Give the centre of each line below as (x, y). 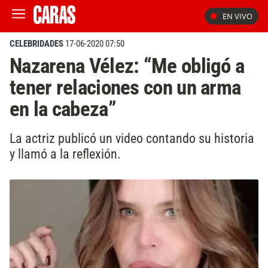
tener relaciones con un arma (125, 87)
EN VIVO (237, 16)
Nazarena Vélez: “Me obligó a (127, 66)
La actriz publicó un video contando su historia (132, 138)
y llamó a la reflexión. (65, 153)
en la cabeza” (63, 109)
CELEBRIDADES (36, 44)
